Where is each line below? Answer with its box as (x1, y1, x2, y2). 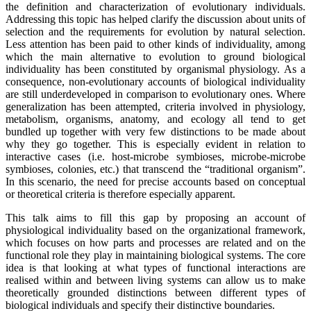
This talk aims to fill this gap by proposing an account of (6, 211, 305, 224)
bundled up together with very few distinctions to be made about (6, 125, 305, 137)
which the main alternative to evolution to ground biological (6, 50, 305, 62)
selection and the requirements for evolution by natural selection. (6, 25, 305, 37)
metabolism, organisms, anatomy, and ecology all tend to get (6, 112, 305, 125)
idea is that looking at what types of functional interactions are (6, 261, 305, 274)
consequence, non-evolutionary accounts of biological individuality (6, 75, 305, 87)
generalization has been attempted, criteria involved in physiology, (6, 100, 305, 112)
